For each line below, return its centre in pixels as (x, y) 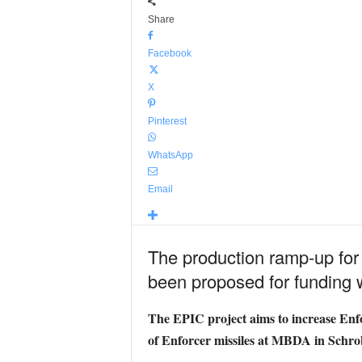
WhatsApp (170, 155)
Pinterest (167, 121)
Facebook (169, 53)
